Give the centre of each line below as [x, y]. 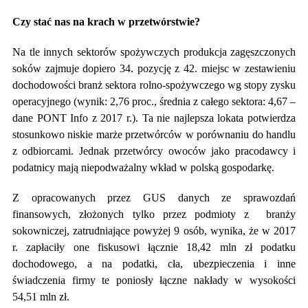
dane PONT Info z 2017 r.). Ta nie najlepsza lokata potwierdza [154, 118]
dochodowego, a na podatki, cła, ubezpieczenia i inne [154, 263]
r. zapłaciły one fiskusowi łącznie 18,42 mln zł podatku [154, 247]
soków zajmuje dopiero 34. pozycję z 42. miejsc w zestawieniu [154, 68]
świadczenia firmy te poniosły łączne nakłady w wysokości [154, 280]
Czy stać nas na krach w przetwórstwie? [106, 21]
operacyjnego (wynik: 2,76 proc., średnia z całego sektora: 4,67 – [154, 101]
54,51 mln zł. [41, 296]
